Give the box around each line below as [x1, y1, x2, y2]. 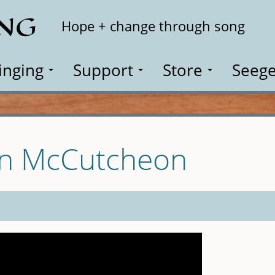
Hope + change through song [61, 17, 245, 36]
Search [220, 10, 258, 27]
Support [73, 59, 133, 81]
